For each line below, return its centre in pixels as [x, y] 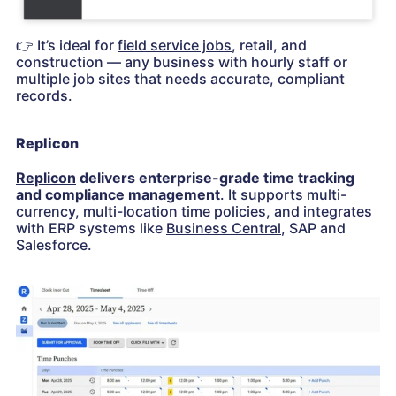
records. [44, 95]
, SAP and [313, 228]
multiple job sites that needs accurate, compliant [180, 78]
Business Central [224, 228]
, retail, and [269, 45]
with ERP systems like [91, 228]
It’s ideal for [76, 45]
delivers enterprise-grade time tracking [215, 177]
